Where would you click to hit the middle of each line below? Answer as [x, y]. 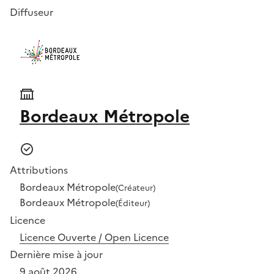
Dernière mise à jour [56, 254]
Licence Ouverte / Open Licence [94, 237]
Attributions [39, 170]
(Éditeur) [133, 203]
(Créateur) [135, 187]
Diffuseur [31, 12]
